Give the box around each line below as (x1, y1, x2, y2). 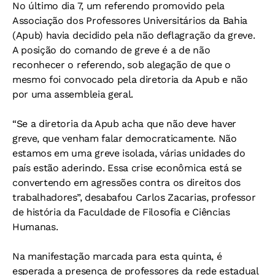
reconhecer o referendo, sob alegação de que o (12, 59, 231, 71)
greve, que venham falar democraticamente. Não (12, 133, 237, 144)
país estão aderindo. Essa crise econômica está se (12, 162, 242, 174)
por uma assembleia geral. (12, 88, 133, 100)
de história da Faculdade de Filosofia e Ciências (12, 206, 230, 218)
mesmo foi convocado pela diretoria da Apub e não (12, 74, 248, 85)
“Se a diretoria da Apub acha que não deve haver (12, 118, 236, 130)
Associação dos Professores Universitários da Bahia (12, 15, 247, 26)
